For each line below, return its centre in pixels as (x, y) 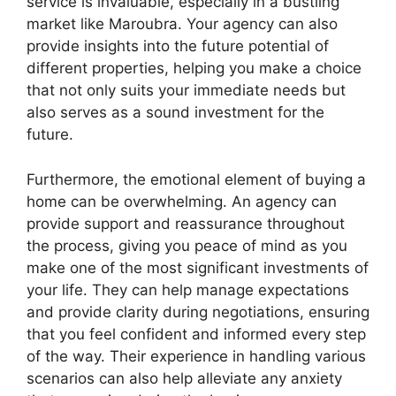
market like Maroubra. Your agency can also (182, 24)
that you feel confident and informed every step (196, 334)
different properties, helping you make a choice (194, 68)
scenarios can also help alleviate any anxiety (184, 378)
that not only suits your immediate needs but (186, 90)
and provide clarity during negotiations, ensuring (198, 312)
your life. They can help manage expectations (188, 289)
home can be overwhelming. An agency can (182, 201)
